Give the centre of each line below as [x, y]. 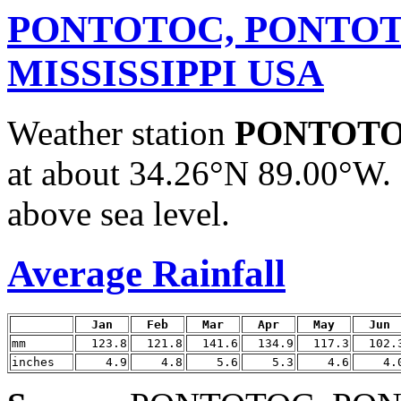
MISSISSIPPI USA [166, 73]
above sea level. [119, 213]
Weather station [121, 132]
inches [33, 362]
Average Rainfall [146, 273]
